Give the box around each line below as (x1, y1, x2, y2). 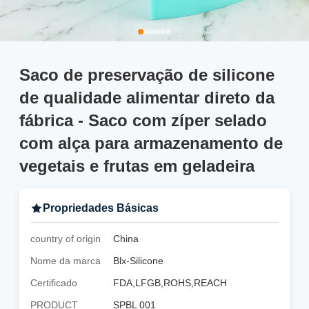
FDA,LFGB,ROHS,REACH (113, 277, 227, 288)
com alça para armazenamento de (19, 134, 283, 152)
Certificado (30, 277, 77, 288)
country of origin (30, 233, 101, 244)
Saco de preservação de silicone (19, 66, 275, 84)
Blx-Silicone (113, 255, 163, 266)
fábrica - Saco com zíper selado (19, 111, 267, 130)
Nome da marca (30, 255, 101, 266)
